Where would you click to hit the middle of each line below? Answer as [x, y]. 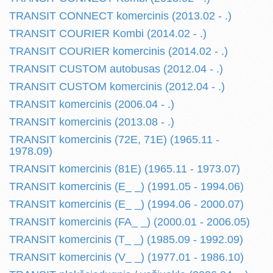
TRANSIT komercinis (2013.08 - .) [92, 122]
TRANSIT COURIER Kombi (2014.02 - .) [108, 34]
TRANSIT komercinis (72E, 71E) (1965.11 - [114, 140]
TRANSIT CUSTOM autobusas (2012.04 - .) [116, 69]
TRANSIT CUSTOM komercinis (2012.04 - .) [117, 87]
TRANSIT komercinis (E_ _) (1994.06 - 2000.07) [126, 204]
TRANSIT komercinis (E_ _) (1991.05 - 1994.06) [126, 186]
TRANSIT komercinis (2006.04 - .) [92, 104]
